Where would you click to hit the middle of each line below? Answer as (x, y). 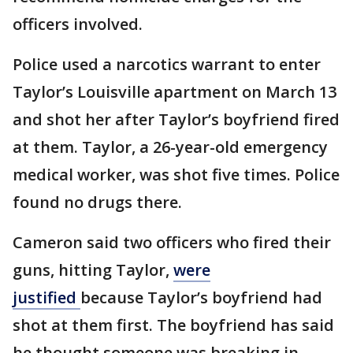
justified (46, 297)
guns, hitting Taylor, (93, 270)
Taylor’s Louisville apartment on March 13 (175, 92)
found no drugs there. (97, 202)
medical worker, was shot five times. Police (176, 175)
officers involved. (78, 24)
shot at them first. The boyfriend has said (173, 325)
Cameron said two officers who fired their (172, 242)
